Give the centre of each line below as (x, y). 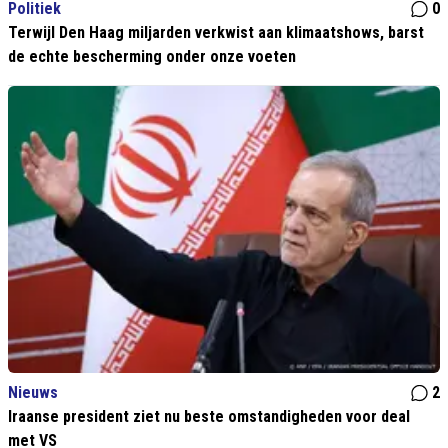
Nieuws (33, 393)
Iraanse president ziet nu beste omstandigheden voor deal (209, 417)
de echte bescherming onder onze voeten (152, 57)
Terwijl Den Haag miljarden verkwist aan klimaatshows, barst (216, 33)
